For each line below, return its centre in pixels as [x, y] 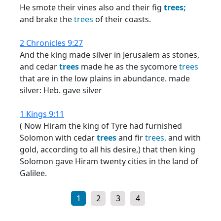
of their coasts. [122, 19]
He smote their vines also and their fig [92, 7]
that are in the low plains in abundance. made [105, 78]
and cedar [39, 67]
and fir [131, 138]
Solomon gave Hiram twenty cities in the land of [109, 161]
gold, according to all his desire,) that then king [108, 149]
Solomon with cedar [58, 138]
